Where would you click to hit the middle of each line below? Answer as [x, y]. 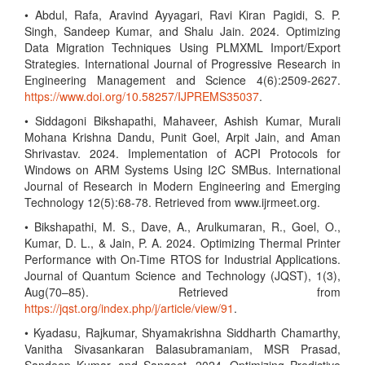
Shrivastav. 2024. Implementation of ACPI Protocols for [182, 153]
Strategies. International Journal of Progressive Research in [182, 64]
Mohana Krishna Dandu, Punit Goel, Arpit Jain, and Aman [182, 137]
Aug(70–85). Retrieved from [182, 292]
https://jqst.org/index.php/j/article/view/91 [129, 308]
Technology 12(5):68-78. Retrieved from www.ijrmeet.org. [172, 202]
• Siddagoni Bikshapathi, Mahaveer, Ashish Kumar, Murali [182, 121]
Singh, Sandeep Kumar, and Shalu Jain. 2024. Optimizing [182, 31]
